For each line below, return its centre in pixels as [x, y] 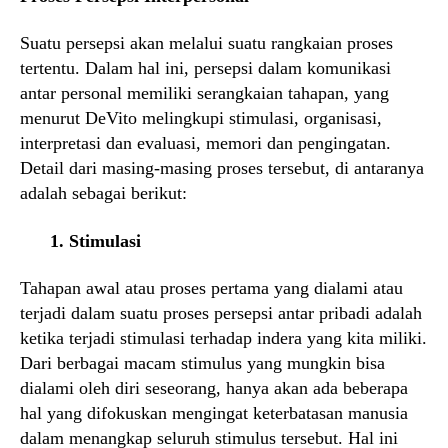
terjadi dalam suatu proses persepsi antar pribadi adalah [221, 313]
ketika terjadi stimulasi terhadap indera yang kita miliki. [223, 338]
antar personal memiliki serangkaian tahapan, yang [204, 93]
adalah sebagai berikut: [103, 193]
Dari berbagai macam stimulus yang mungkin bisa [202, 363]
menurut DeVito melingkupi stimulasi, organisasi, [201, 118]
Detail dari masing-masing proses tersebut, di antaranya [222, 168]
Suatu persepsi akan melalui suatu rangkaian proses [206, 43]
